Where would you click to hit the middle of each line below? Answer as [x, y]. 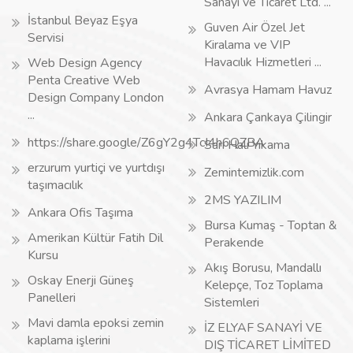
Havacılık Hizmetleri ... [263, 62]
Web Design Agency [85, 63]
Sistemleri [232, 303]
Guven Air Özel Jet [255, 28]
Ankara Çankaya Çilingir [268, 117]
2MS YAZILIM [243, 200]
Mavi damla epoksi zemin [96, 323]
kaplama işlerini [69, 340]
